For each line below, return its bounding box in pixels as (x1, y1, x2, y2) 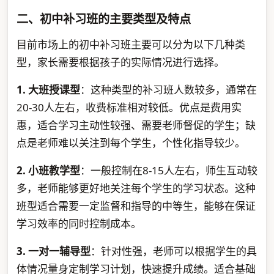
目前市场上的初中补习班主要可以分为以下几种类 (16, 37, 245, 51)
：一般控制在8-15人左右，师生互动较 (80, 163, 257, 177)
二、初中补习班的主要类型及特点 (16, 10, 191, 28)
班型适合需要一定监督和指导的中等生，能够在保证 (16, 198, 256, 213)
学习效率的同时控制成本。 (16, 216, 141, 231)
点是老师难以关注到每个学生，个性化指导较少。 (16, 135, 245, 150)
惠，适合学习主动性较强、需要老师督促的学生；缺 (16, 117, 256, 132)
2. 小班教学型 (16, 163, 80, 177)
